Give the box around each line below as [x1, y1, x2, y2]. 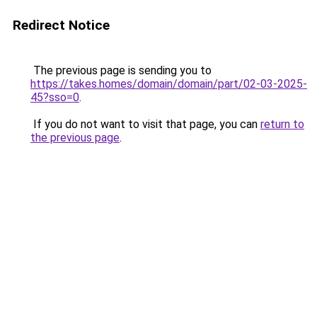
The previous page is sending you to [30, 64, 212, 77]
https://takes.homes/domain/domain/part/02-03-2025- [30, 77, 307, 91]
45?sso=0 [30, 91, 79, 104]
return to [260, 117, 304, 131]
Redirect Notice [13, 17, 110, 33]
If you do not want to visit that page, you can [30, 117, 260, 131]
